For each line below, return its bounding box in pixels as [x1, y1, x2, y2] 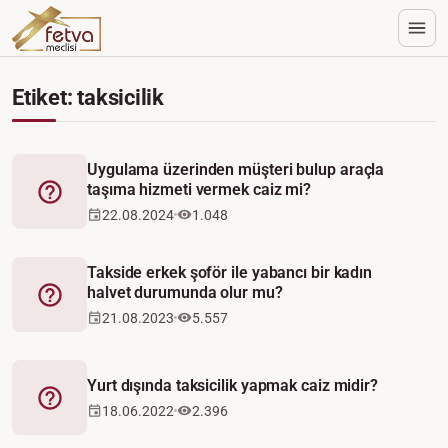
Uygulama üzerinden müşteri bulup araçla [87, 159, 385, 179]
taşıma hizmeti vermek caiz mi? [87, 179, 312, 199]
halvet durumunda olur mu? [87, 282, 283, 302]
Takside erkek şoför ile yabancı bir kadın [87, 262, 373, 282]
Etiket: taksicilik [12, 85, 165, 110]
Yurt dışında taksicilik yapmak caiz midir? [87, 375, 378, 395]
